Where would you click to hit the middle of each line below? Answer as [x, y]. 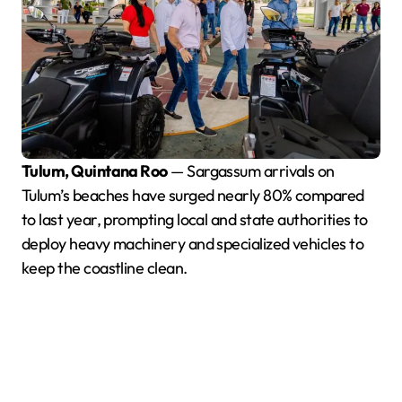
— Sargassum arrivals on [251, 170]
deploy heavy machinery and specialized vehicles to [192, 243]
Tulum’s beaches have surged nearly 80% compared [193, 195]
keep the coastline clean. [105, 267]
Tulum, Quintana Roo [99, 170]
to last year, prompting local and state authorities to [195, 219]
